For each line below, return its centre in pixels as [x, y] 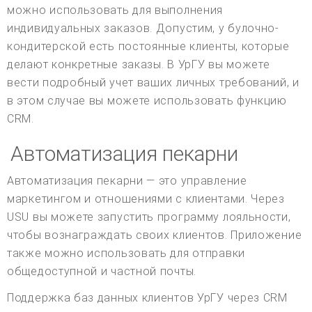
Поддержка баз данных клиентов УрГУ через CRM [147, 298]
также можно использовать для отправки [126, 253]
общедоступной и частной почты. [102, 272]
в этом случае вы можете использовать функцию [147, 101]
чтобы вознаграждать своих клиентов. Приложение [155, 235]
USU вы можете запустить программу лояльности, [149, 217]
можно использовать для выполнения [115, 10]
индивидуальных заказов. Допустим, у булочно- [143, 29]
